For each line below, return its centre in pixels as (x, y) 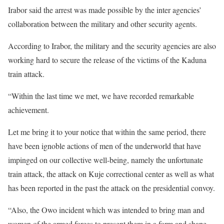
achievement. (28, 110)
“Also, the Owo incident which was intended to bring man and (106, 210)
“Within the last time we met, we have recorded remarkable (101, 96)
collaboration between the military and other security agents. (102, 24)
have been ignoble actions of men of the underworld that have (104, 146)
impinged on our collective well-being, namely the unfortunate (105, 160)
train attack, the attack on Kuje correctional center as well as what (111, 174)
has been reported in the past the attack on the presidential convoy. (111, 188)
